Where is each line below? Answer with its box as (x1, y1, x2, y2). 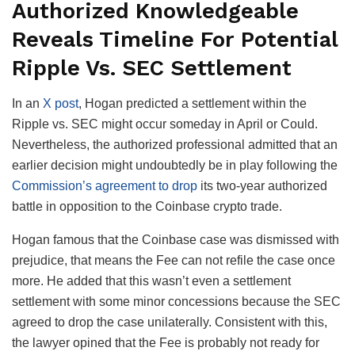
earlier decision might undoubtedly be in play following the (12, 158, 338, 172)
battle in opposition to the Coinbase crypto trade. (12, 199, 285, 213)
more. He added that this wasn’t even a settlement (12, 273, 291, 288)
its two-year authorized (197, 178, 327, 193)
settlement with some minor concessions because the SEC (12, 294, 341, 308)
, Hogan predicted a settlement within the (78, 96, 307, 110)
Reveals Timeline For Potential (12, 27, 338, 53)
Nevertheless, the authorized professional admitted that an (12, 137, 338, 151)
